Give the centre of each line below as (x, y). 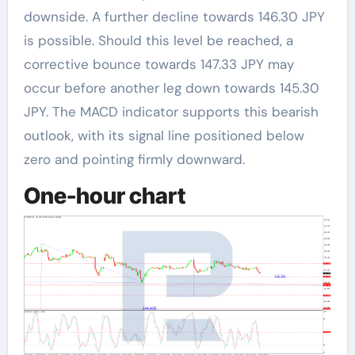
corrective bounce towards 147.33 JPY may (158, 65)
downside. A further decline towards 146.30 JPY (174, 17)
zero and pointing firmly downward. (134, 160)
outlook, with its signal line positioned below (164, 136)
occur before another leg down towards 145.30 (171, 88)
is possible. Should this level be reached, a (158, 41)
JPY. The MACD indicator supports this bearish (171, 112)
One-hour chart (104, 196)
